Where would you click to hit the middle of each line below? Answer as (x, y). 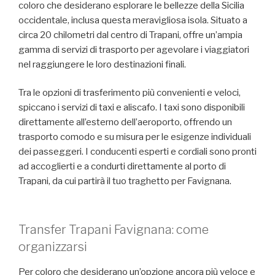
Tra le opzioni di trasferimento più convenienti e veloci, (130, 93)
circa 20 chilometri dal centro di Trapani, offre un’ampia (130, 35)
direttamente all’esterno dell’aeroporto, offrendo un (125, 122)
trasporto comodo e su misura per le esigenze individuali (135, 137)
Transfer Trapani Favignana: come (114, 229)
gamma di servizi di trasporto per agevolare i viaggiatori (134, 49)
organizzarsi (53, 246)
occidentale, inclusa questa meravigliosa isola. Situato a (133, 20)
